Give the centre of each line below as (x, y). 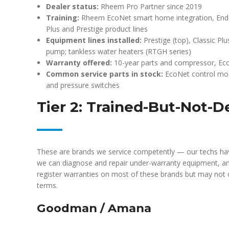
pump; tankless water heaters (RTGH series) (119, 51)
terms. (47, 185)
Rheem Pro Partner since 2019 (150, 6)
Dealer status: (72, 6)
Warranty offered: (79, 63)
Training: (63, 18)
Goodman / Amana (94, 208)
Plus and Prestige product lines (97, 29)
